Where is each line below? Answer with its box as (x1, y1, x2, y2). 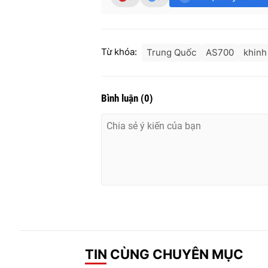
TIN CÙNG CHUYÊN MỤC (85, 246, 243, 262)
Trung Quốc (147, 47, 196, 59)
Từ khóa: (101, 46, 137, 58)
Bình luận (101, 92, 141, 105)
